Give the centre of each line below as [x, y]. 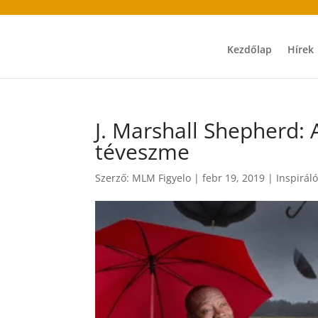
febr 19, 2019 [234, 178]
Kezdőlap [250, 49]
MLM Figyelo [162, 178]
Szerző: [114, 178]
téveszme [143, 152]
